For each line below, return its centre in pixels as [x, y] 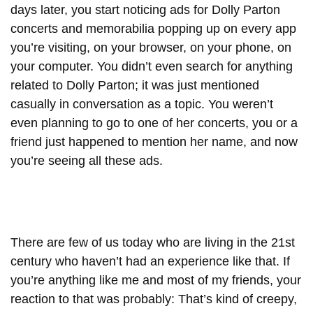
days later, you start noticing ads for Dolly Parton [145, 9]
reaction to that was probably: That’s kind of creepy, [154, 299]
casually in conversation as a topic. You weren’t [142, 104]
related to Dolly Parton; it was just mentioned [135, 85]
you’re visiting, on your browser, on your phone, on [151, 47]
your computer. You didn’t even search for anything [152, 66]
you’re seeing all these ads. [88, 160]
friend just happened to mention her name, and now [154, 141]
